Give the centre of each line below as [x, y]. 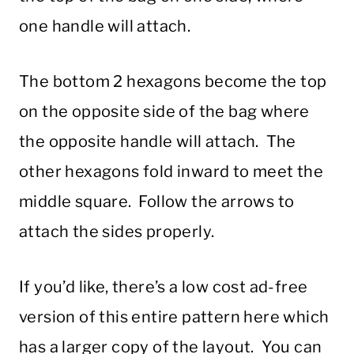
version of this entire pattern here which [174, 317]
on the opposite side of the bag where [164, 112]
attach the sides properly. [117, 232]
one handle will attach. [108, 26]
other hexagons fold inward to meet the [171, 172]
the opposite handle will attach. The [158, 142]
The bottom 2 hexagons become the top [173, 82]
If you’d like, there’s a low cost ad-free [164, 287]
